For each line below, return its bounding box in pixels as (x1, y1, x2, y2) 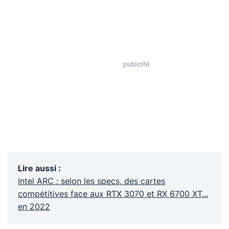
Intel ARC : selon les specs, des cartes (18, 177, 165, 186)
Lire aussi (18, 164, 56, 173)
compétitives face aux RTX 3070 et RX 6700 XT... (18, 190, 208, 198)
